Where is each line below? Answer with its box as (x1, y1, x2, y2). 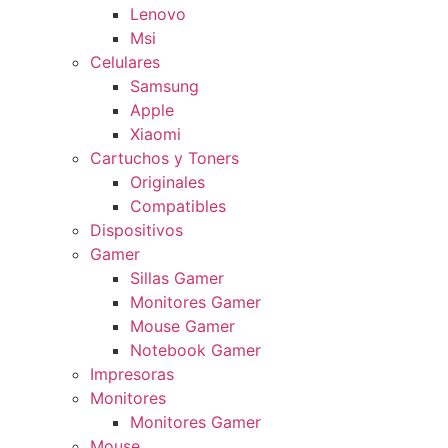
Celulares (90, 52, 160, 73)
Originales (130, 172, 205, 193)
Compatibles (130, 196, 226, 217)
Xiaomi (130, 124, 181, 145)
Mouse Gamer (130, 316, 235, 337)
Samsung (130, 76, 199, 97)
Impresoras (90, 364, 174, 385)
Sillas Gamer (130, 268, 224, 289)
